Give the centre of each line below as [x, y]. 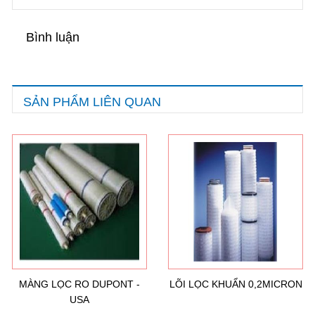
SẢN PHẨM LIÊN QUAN [92, 102]
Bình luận [53, 37]
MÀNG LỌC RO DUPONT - [79, 284]
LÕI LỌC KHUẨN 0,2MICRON [236, 284]
